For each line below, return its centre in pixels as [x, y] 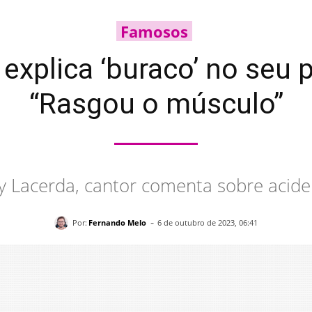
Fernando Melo [117, 222]
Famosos [154, 31]
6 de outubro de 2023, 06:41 [208, 223]
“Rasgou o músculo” [156, 104]
